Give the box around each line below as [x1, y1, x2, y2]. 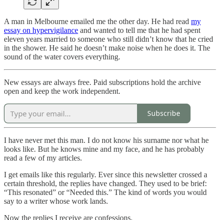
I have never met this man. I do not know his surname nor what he [4, 136, 209, 144]
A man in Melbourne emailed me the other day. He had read [4, 17, 191, 26]
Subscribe [147, 109, 180, 118]
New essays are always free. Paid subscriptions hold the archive [4, 78, 201, 86]
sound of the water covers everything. [4, 52, 120, 61]
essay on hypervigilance [4, 26, 78, 34]
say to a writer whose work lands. [4, 196, 108, 205]
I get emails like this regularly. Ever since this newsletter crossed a [4, 170, 207, 179]
